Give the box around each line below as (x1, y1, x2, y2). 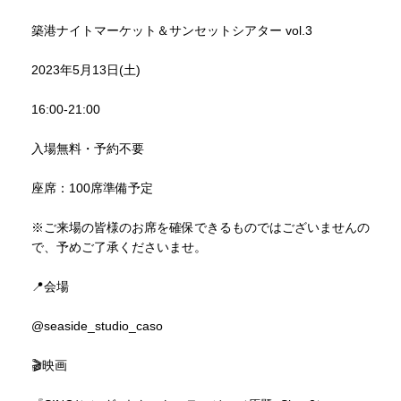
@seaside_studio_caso (31, 318, 163, 333)
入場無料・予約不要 (31, 141, 144, 156)
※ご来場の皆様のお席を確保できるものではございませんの (31, 219, 370, 235)
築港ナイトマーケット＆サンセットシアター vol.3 (31, 22, 312, 38)
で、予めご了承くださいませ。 (31, 239, 207, 254)
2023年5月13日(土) (31, 62, 141, 77)
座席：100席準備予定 (31, 180, 153, 195)
